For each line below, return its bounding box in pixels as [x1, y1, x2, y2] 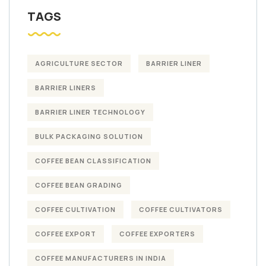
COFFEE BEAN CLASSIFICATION [35, 156, 151, 165]
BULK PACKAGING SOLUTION [35, 131, 143, 141]
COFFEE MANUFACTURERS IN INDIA [35, 253, 166, 262]
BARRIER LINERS [35, 83, 96, 92]
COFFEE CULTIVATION [35, 204, 116, 214]
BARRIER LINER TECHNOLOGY [35, 107, 145, 116]
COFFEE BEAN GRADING [35, 180, 122, 189]
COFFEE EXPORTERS [119, 229, 195, 238]
